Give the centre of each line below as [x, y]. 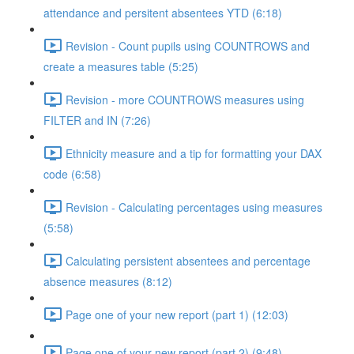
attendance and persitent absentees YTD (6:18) [163, 13]
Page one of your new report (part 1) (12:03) [177, 314]
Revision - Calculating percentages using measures [194, 207]
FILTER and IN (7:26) [97, 120]
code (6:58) [72, 174]
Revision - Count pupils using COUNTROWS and [188, 45]
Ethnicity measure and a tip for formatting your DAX [194, 153]
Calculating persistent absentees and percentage [188, 260]
